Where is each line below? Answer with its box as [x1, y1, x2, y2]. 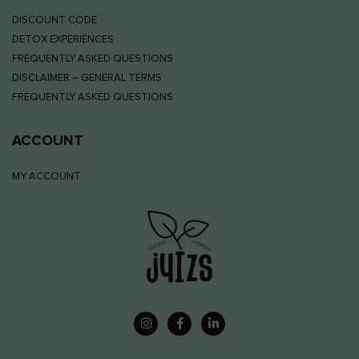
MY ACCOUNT [12, 171, 81, 182]
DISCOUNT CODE [12, 14, 97, 26]
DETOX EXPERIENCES [12, 34, 114, 45]
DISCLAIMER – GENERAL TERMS [12, 72, 162, 83]
